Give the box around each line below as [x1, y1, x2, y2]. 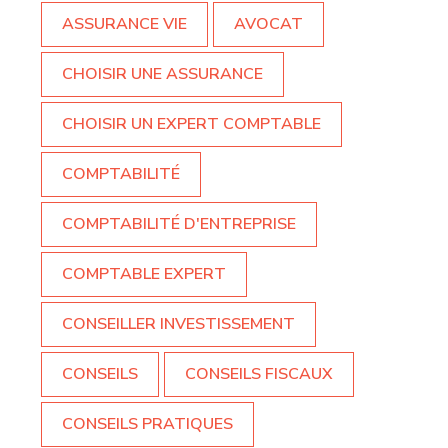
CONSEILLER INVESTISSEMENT [62, 313, 295, 336]
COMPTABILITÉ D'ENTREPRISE [62, 213, 296, 236]
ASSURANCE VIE [62, 13, 187, 36]
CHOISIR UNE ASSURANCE [62, 63, 263, 86]
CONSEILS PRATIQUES [62, 413, 233, 436]
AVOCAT [234, 13, 303, 36]
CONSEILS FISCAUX [185, 363, 333, 386]
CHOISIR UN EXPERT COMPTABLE [62, 113, 321, 136]
